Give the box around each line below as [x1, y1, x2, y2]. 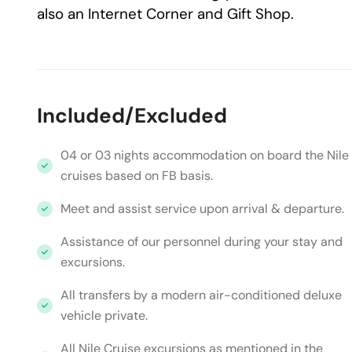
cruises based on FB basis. [60, 167, 213, 184]
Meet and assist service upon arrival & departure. [60, 200, 344, 217]
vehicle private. [60, 307, 148, 324]
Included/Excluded [37, 102, 227, 129]
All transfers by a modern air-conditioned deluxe [60, 287, 342, 303]
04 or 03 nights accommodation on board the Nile [60, 147, 349, 163]
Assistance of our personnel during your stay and [60, 233, 343, 250]
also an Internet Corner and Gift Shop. [37, 4, 294, 24]
